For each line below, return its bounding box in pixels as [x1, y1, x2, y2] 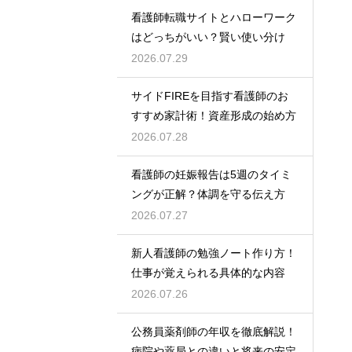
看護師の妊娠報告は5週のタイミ [131, 168, 291, 181]
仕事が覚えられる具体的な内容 [131, 266, 285, 280]
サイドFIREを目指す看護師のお [131, 90, 288, 103]
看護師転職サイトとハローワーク [131, 11, 296, 24]
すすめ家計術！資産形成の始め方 [131, 109, 296, 123]
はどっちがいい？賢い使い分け [131, 31, 285, 44]
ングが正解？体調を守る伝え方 [131, 188, 285, 201]
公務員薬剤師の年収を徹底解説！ [131, 325, 296, 339]
